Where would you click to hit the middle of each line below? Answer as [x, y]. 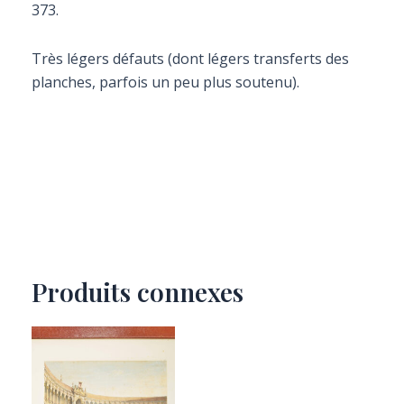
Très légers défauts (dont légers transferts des [190, 59]
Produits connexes [138, 292]
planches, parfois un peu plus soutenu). [165, 82]
